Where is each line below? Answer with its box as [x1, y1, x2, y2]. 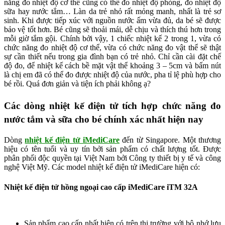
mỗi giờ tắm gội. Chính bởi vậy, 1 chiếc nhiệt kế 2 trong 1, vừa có [4, 34, 221, 43]
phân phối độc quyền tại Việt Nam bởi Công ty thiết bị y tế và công [4, 154, 221, 163]
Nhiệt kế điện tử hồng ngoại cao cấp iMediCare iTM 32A [4, 182, 198, 191]
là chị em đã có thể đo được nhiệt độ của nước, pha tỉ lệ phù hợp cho [4, 70, 221, 79]
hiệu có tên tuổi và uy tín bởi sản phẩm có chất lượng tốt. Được [4, 145, 221, 154]
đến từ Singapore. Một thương [120, 136, 221, 145]
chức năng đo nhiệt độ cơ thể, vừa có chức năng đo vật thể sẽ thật [4, 43, 221, 52]
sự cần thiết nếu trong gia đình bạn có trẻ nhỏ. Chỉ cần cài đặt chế [4, 52, 221, 61]
